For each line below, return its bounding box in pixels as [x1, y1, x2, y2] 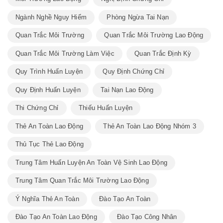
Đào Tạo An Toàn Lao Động [15, 213, 97, 221]
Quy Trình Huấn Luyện [15, 68, 83, 76]
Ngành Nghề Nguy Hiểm [15, 13, 87, 21]
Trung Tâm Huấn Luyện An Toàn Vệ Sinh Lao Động [15, 158, 167, 166]
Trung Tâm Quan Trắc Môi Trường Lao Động [15, 177, 149, 185]
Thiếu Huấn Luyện [79, 104, 133, 112]
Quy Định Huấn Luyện [15, 86, 81, 94]
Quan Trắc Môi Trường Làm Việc [15, 49, 114, 57]
